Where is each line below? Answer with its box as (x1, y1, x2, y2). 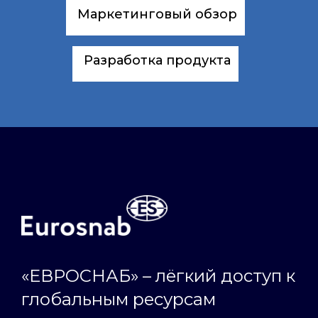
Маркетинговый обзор (77, 6, 237, 23)
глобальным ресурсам (21, 289, 216, 309)
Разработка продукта (84, 53, 231, 69)
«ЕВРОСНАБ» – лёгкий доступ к (21, 265, 295, 286)
